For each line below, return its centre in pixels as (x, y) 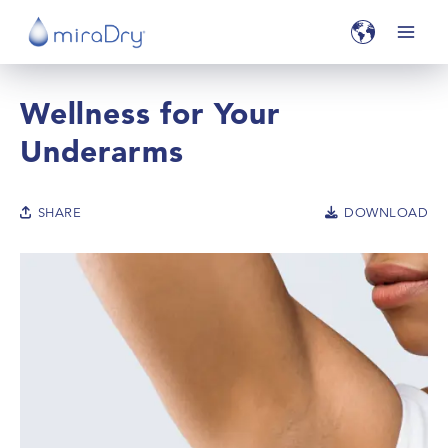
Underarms (102, 151)
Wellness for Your (150, 113)
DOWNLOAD (386, 212)
